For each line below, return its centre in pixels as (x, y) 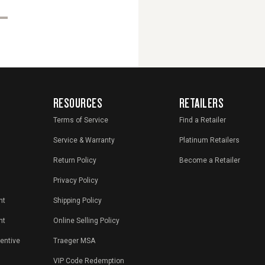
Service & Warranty (84, 140)
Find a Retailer (202, 120)
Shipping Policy (77, 201)
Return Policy (75, 161)
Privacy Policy (75, 181)
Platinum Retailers (209, 140)
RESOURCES (78, 103)
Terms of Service (80, 120)
